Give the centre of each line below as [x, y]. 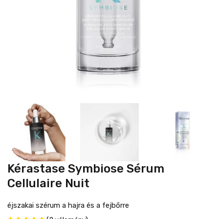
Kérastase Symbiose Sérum [86, 169]
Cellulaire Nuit [48, 184]
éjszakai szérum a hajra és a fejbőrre [68, 206]
